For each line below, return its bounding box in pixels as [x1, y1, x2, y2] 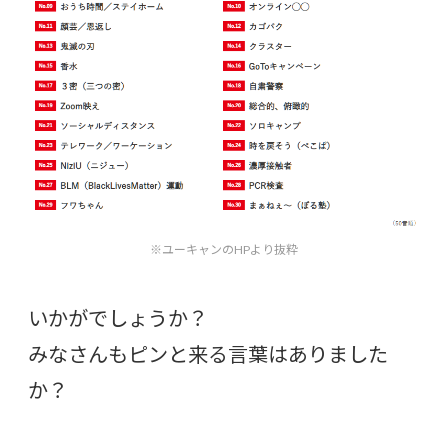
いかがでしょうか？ [28, 305, 208, 330]
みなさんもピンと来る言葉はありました [28, 341, 388, 366]
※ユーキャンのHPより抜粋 [150, 241, 298, 257]
